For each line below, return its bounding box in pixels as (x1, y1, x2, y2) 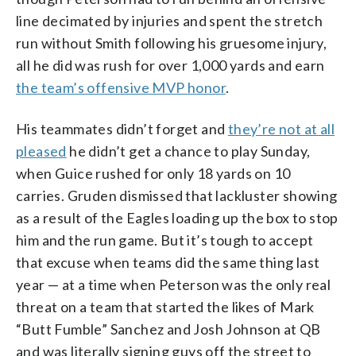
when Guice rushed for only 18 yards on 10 (16, 164, 291, 183)
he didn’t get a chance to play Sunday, (66, 142, 311, 161)
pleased (16, 142, 67, 161)
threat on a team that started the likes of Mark (16, 298, 315, 316)
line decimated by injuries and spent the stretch (16, 12, 323, 30)
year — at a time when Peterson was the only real (16, 276, 331, 294)
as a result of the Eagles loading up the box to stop (16, 209, 339, 227)
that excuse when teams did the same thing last (16, 253, 320, 272)
